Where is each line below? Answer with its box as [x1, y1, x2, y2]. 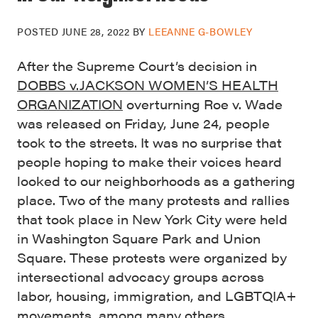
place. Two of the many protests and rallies [17, 191, 290, 209]
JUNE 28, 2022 [61, 24, 130, 38]
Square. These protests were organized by [17, 248, 287, 266]
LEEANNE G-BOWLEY [148, 24, 253, 38]
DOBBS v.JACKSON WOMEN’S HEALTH [17, 76, 278, 94]
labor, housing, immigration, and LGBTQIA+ [17, 287, 297, 305]
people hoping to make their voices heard [17, 153, 282, 170]
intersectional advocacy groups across [17, 268, 264, 285]
